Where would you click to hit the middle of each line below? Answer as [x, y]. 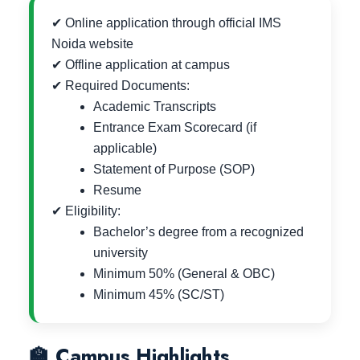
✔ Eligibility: [86, 211]
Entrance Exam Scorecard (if [175, 128]
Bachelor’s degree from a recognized [198, 232]
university [121, 253]
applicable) [125, 149]
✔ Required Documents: [121, 86]
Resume [117, 190]
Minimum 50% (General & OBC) [184, 274]
